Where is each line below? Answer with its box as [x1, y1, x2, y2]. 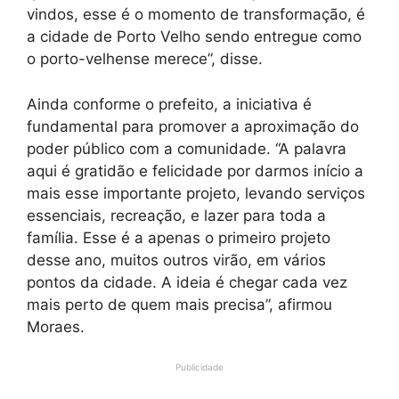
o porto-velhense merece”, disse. [27, 50, 263, 69]
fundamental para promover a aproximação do [27, 117, 359, 135]
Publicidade [175, 362, 224, 373]
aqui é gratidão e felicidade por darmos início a [27, 161, 363, 180]
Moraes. [27, 317, 85, 336]
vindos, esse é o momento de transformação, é [27, 5, 365, 24]
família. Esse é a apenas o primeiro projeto [27, 228, 330, 247]
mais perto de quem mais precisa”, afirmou [27, 295, 332, 313]
